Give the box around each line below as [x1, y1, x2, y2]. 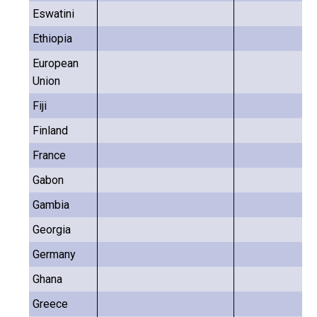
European [33, 57, 79, 70]
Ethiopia [33, 32, 72, 45]
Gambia [33, 198, 69, 212]
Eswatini [33, 7, 74, 21]
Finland [33, 124, 68, 137]
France [33, 149, 66, 162]
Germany [33, 248, 76, 261]
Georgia [33, 223, 71, 236]
